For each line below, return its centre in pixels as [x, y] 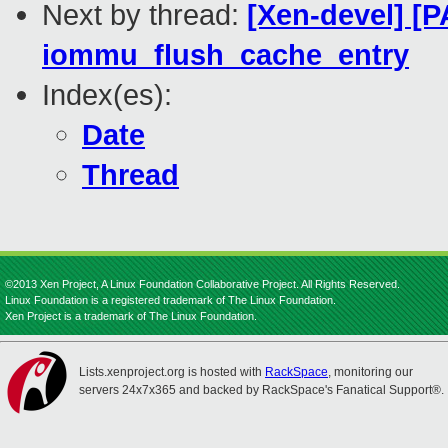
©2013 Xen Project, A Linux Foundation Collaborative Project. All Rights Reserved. [202, 284]
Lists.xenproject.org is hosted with [172, 372]
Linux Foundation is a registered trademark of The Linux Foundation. [170, 300]
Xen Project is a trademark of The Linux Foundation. [131, 316]
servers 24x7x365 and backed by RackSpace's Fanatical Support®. [261, 390]
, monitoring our [370, 372]
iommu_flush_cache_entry [225, 55]
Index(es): [107, 95]
